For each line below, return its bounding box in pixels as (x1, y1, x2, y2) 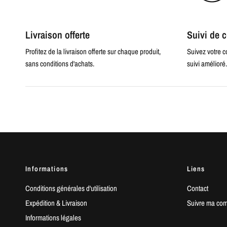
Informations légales (25, 212, 81, 223)
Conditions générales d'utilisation (25, 183, 117, 194)
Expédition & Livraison (25, 198, 87, 208)
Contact (186, 183, 208, 194)
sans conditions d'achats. (25, 58, 95, 69)
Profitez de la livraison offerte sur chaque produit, (25, 46, 161, 57)
